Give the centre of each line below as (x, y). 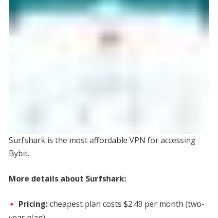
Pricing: (34, 204)
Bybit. (19, 153)
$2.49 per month (153, 204)
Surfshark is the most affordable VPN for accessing (102, 140)
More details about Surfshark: (67, 178)
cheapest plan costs (86, 204)
